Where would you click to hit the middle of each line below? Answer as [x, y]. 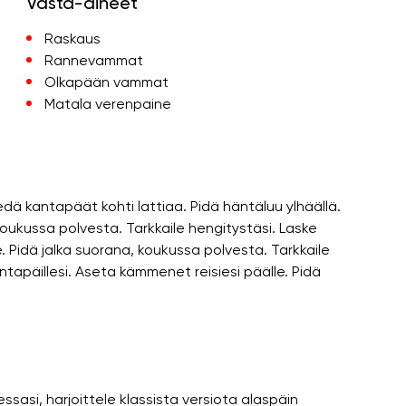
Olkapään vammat [106, 82]
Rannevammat [93, 60]
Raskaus [72, 38]
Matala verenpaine [107, 103]
